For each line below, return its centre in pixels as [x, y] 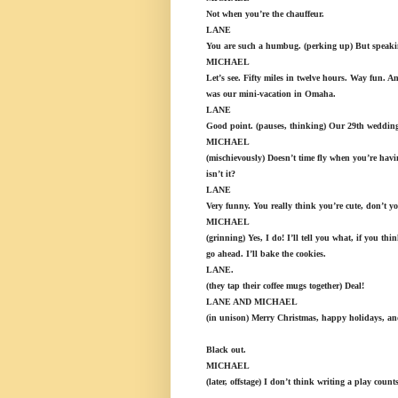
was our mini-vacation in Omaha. [271, 94]
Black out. [226, 350]
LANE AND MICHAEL [252, 302]
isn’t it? [221, 174]
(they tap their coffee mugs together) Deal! [285, 286]
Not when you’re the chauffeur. [265, 14]
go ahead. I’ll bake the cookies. [266, 254]
